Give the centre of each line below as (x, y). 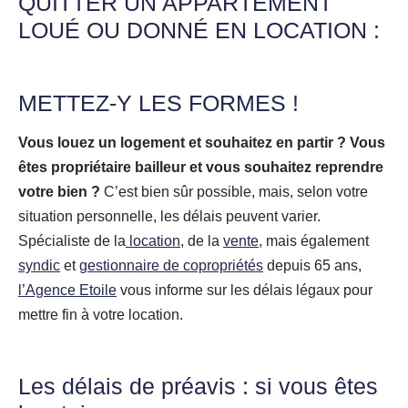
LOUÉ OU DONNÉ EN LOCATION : (199, 30)
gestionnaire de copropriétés (171, 265)
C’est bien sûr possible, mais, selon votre (236, 191)
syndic (39, 265)
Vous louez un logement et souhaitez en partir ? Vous (202, 142)
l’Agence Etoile (67, 290)
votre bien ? (59, 191)
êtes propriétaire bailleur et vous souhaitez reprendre (201, 167)
